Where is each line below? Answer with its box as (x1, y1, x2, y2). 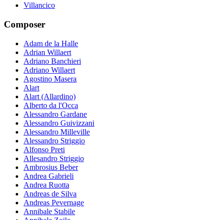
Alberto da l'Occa (24, 101, 78, 110)
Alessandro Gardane (24, 110, 87, 118)
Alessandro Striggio (24, 136, 85, 145)
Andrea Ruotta (24, 180, 69, 189)
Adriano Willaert (24, 65, 75, 74)
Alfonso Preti (24, 145, 65, 154)
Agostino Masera (24, 74, 77, 83)
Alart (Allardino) (24, 92, 76, 101)
